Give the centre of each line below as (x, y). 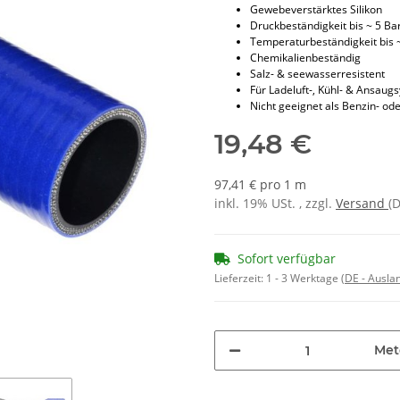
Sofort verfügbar (287, 259)
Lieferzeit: (240, 279)
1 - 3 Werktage (304, 279)
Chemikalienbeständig (305, 58)
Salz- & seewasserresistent (317, 74)
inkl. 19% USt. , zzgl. (275, 204)
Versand (362, 204)
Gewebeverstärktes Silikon (316, 10)
